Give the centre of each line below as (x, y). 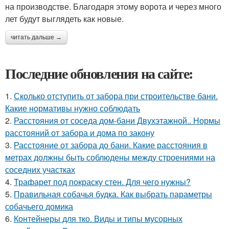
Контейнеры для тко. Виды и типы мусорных (98, 219)
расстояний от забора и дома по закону (80, 133)
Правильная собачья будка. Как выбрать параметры (113, 194)
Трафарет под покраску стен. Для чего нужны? (102, 182)
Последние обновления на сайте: (99, 74)
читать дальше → (36, 38)
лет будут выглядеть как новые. (64, 19)
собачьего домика (39, 207)
